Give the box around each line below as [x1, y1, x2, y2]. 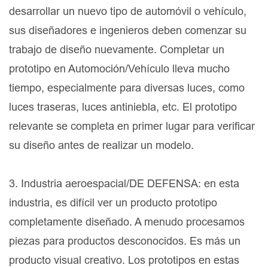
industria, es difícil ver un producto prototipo [9, 196, 217, 209]
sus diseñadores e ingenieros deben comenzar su [9, 24, 246, 37]
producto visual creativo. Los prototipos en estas [9, 254, 239, 267]
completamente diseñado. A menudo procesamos [9, 215, 245, 229]
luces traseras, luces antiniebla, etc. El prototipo [9, 100, 237, 114]
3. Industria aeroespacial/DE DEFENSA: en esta [9, 177, 239, 190]
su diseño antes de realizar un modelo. [9, 139, 194, 152]
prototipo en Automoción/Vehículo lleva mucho [9, 62, 230, 75]
